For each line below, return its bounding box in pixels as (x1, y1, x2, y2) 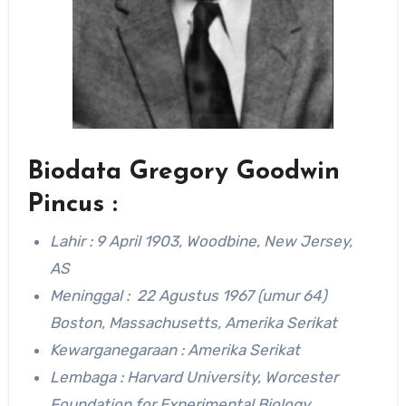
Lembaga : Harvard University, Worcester (50, 367, 339, 386)
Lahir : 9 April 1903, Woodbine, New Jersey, (50, 231, 353, 250)
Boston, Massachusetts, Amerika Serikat (50, 313, 342, 332)
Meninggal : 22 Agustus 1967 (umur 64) (50, 285, 328, 304)
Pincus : (26, 192, 118, 218)
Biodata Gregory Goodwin (26, 159, 340, 186)
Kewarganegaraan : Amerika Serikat (50, 340, 304, 359)
